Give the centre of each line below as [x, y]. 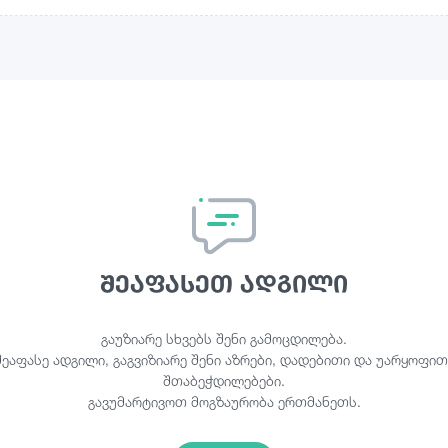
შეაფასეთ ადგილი [224, 284]
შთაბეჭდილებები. [224, 381]
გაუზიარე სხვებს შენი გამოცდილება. [224, 339]
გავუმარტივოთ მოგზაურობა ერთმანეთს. [224, 402]
